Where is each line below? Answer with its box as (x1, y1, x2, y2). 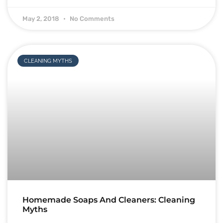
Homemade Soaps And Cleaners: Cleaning (22, 195, 195, 205)
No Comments (68, 15, 114, 23)
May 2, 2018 (22, 15, 61, 23)
